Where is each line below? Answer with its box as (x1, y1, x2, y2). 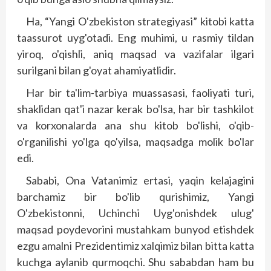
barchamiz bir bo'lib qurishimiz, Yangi (17, 190, 254, 203)
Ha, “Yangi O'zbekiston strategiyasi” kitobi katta (26, 15, 254, 28)
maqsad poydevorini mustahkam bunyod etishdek (17, 223, 254, 236)
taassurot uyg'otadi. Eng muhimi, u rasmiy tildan (17, 31, 254, 44)
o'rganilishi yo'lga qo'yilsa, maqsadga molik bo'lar (17, 135, 254, 148)
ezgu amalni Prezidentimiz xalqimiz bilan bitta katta (17, 239, 254, 252)
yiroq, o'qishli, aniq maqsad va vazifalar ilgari (17, 47, 254, 60)
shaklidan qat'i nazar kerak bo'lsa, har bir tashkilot (17, 102, 254, 116)
